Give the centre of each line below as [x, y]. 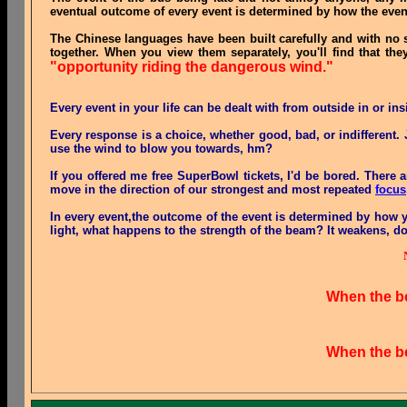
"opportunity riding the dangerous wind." [192, 67]
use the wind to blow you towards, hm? [161, 149]
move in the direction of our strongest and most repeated [213, 189]
